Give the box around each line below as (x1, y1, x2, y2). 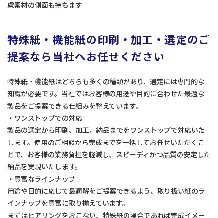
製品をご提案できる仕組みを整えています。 (7, 101, 143, 111)
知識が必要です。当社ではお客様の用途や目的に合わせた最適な (7, 89, 204, 99)
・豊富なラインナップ (7, 174, 75, 184)
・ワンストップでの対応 (7, 113, 82, 123)
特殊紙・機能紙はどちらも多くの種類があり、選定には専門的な (7, 76, 204, 87)
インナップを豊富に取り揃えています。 (7, 198, 129, 208)
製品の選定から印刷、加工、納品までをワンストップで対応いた (7, 125, 205, 135)
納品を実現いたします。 (7, 162, 82, 172)
